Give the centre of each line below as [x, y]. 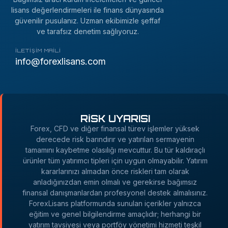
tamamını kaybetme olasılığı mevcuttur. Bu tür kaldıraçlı [115, 150]
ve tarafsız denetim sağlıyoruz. [88, 31]
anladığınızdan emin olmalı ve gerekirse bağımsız [115, 182]
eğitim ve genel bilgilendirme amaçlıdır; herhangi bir [115, 214]
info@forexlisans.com [61, 61]
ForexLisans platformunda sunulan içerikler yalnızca [115, 203]
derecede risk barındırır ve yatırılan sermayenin [115, 139]
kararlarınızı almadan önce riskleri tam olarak [115, 171]
